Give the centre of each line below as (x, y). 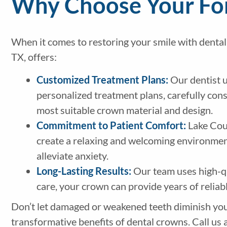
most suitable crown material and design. (124, 110)
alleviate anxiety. (74, 156)
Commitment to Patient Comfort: (111, 125)
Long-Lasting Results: (84, 171)
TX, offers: (34, 57)
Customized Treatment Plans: (102, 80)
